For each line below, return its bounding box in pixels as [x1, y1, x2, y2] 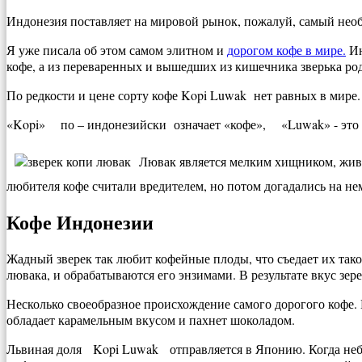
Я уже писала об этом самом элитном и [6, 40, 227, 58]
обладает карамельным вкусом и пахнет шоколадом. [6, 311, 295, 329]
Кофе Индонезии [6, 208, 154, 237]
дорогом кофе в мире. [227, 40, 346, 58]
